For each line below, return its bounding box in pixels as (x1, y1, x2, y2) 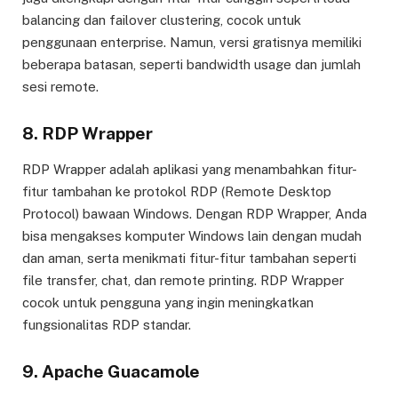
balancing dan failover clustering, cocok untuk (22, 12, 301, 28)
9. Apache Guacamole (22, 362, 200, 382)
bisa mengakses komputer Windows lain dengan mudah (22, 228, 362, 243)
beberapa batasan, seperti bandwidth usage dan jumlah (22, 56, 361, 72)
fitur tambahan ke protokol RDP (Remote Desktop (22, 184, 331, 199)
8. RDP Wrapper (22, 123, 153, 143)
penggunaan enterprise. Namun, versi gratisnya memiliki (22, 34, 362, 50)
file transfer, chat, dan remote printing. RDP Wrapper (22, 273, 344, 288)
